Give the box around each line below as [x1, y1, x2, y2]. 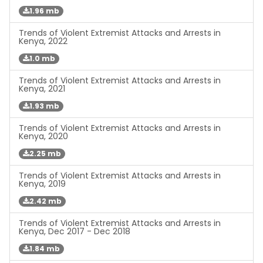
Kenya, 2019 [19, 178, 66, 190]
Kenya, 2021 [19, 83, 65, 95]
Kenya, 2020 [19, 130, 68, 143]
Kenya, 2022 [19, 35, 68, 48]
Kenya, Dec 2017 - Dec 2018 [19, 225, 130, 238]
